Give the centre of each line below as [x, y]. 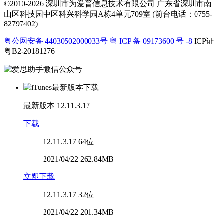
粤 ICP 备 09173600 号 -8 [151, 41]
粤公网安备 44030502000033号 [56, 41]
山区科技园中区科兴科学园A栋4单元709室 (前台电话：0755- [108, 14]
